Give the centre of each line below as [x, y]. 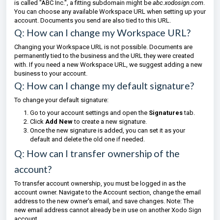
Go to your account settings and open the [89, 113]
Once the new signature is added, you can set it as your [108, 130]
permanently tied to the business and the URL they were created [104, 56]
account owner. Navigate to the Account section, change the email [108, 192]
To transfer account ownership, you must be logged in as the [100, 183]
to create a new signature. [110, 122]
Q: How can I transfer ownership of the [97, 153]
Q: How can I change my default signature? [104, 86]
